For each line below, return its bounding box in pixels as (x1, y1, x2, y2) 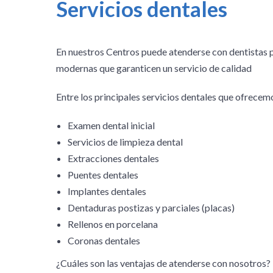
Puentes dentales (68, 168, 139, 180)
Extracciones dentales (68, 152, 160, 164)
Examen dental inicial (68, 119, 155, 131)
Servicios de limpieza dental (68, 135, 183, 147)
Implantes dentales (68, 185, 147, 197)
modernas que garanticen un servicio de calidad (56, 62, 252, 74)
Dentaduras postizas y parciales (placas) (68, 201, 235, 213)
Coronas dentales (68, 234, 141, 246)
